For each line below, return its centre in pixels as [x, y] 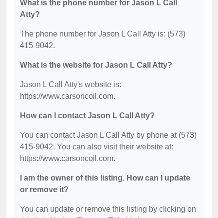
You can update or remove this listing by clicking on [108, 209]
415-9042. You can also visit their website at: [97, 146]
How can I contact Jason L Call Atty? [87, 115]
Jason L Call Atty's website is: [71, 84]
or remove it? [44, 189]
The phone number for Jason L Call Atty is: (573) [103, 34]
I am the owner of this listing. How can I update [105, 178]
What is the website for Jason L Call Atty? [96, 65]
